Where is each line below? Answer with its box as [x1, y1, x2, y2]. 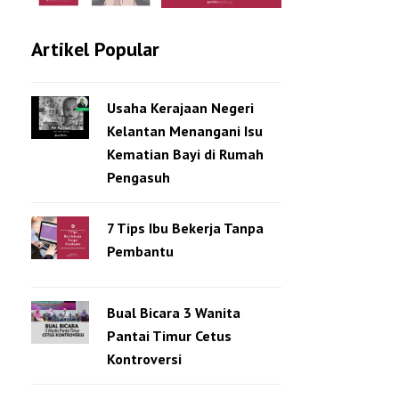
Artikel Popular [31, 36, 160, 61]
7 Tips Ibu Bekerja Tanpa [107, 218, 265, 237]
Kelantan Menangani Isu [107, 121, 264, 140]
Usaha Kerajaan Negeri [107, 98, 255, 117]
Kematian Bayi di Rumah [107, 144, 265, 163]
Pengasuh [107, 167, 171, 186]
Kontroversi [107, 349, 183, 368]
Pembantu [107, 241, 175, 260]
